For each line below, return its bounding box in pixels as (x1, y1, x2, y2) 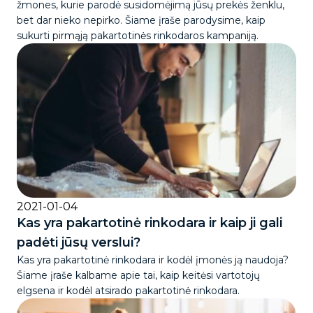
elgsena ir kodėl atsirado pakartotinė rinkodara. (17, 284, 240, 298)
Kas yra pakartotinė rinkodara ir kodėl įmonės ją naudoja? (17, 254, 289, 267)
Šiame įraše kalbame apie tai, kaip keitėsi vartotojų (17, 269, 260, 282)
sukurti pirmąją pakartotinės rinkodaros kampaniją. (17, 29, 259, 43)
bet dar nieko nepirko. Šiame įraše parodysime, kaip (17, 14, 265, 27)
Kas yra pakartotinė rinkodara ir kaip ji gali (17, 215, 282, 231)
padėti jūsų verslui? (17, 235, 140, 251)
